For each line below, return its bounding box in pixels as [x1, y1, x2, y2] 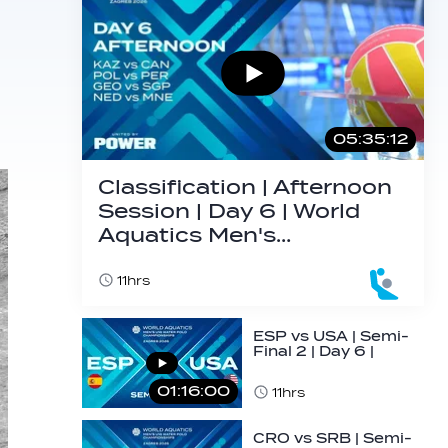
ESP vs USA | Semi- [253, 328, 409, 344]
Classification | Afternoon [98, 176, 392, 200]
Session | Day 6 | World [98, 200, 360, 224]
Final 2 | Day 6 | [253, 343, 374, 359]
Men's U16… [253, 373, 344, 389]
